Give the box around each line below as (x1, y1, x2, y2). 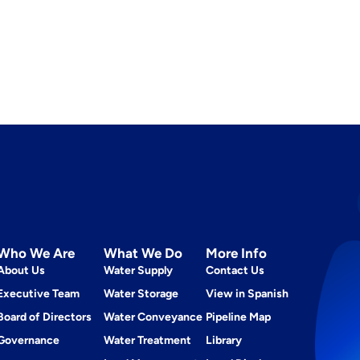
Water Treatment (104, 333, 192, 347)
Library (206, 333, 243, 347)
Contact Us (206, 264, 265, 277)
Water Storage (104, 287, 179, 301)
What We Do (104, 245, 183, 261)
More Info (206, 245, 268, 261)
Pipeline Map (206, 310, 272, 324)
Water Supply (104, 264, 174, 277)
